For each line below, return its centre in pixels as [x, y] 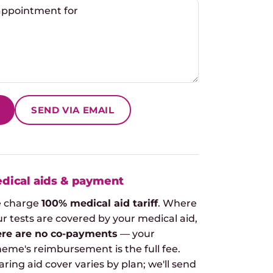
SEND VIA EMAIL [73, 110]
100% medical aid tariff [100, 203]
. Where [178, 203]
